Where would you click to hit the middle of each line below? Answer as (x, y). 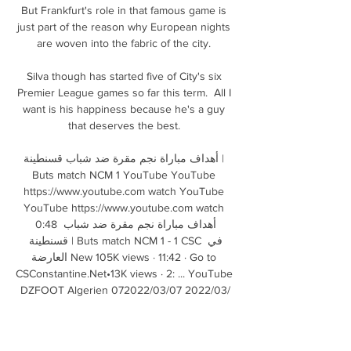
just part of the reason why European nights (124, 26)
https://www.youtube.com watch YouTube (124, 191)
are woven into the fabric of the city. (125, 43)
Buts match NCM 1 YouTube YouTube (124, 174)
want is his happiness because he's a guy (124, 109)
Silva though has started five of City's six (124, 76)
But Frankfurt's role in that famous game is (124, 10)
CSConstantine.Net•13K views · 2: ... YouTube (124, 273)
